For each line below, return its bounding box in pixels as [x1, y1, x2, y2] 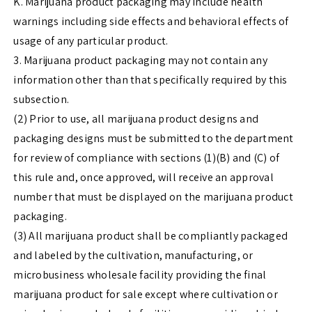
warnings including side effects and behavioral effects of [13, 14, 289, 29]
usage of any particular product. [13, 33, 169, 49]
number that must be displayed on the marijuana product [13, 189, 293, 205]
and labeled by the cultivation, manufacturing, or [13, 248, 253, 263]
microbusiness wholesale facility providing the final [13, 267, 267, 283]
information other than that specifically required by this [13, 72, 288, 88]
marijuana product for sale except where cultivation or [13, 287, 278, 302]
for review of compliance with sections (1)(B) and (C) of [13, 150, 280, 166]
